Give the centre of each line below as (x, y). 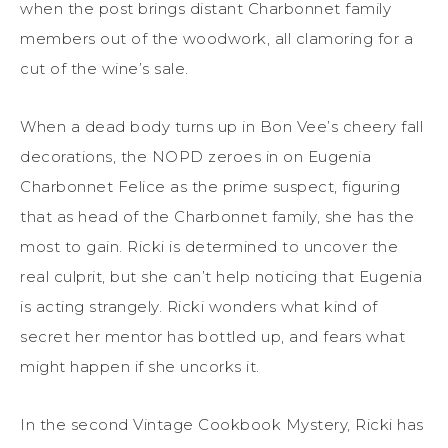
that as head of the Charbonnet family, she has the (217, 217)
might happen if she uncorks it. (140, 367)
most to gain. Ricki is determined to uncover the (209, 247)
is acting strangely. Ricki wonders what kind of (199, 307)
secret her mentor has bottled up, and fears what (212, 337)
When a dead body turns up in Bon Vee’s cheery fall (221, 127)
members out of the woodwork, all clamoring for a (216, 39)
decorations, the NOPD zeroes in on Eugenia (195, 157)
